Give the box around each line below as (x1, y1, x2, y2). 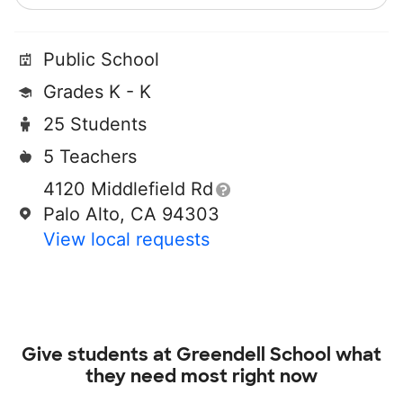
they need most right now (85, 364, 318, 389)
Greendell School (176, 343, 331, 367)
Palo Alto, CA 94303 (43, 203, 219, 226)
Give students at (22, 343, 176, 367)
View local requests (43, 228, 210, 251)
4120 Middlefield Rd (43, 178, 213, 201)
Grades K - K (43, 81, 151, 103)
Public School (43, 49, 159, 71)
